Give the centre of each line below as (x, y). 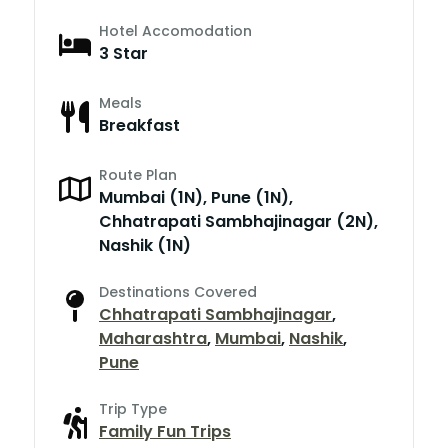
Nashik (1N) (145, 245)
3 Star (123, 53)
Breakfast (139, 125)
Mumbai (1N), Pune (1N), (196, 197)
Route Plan (138, 174)
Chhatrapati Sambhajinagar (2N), (238, 221)
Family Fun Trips (165, 431)
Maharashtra (153, 338)
